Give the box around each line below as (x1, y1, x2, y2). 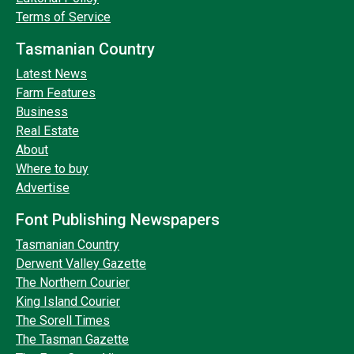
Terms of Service (16, 9, 111, 24)
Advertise (16, 180, 70, 195)
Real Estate (16, 123, 79, 138)
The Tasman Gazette (16, 332, 129, 347)
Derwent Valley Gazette (16, 256, 146, 271)
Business (16, 104, 68, 119)
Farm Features (16, 85, 96, 100)
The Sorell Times (16, 313, 110, 328)
